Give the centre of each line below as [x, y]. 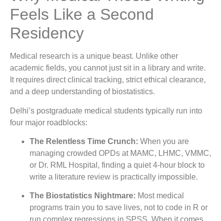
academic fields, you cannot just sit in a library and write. [108, 68]
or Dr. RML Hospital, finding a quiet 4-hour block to [117, 165]
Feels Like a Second [82, 15]
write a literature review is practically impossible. [114, 177]
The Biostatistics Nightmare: [83, 196]
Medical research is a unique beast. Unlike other [94, 56]
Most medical [160, 196]
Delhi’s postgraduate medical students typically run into [106, 110]
